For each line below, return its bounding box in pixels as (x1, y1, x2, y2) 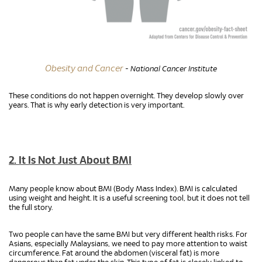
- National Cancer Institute (123, 65, 217, 73)
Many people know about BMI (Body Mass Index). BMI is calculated (9, 185, 237, 193)
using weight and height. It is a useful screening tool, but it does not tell (9, 195, 250, 202)
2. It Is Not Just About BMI (9, 156, 132, 166)
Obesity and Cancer (45, 64, 123, 73)
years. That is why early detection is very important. (9, 102, 184, 109)
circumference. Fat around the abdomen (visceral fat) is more (9, 250, 219, 257)
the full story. (9, 204, 53, 212)
